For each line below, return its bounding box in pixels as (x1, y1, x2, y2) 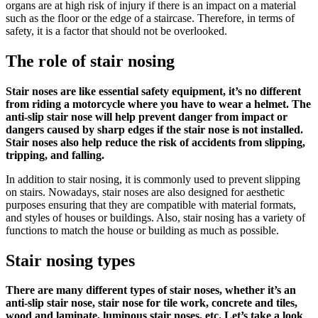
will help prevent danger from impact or (92, 110, 287, 123)
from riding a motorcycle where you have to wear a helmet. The (6, 97, 311, 110)
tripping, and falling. (6, 148, 104, 161)
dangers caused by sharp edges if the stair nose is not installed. (6, 123, 303, 136)
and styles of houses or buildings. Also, (6, 211, 183, 224)
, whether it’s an (219, 284, 296, 297)
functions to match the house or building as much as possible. (6, 224, 279, 236)
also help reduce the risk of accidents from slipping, (57, 136, 305, 148)
